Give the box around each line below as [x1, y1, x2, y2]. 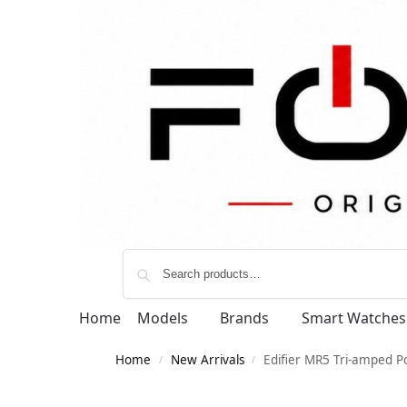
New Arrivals [170, 352, 244, 369]
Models [136, 308, 188, 329]
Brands [220, 308, 270, 329]
